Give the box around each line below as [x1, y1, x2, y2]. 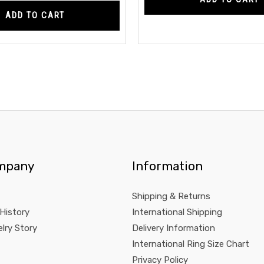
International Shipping [132, 207, 223, 217]
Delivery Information [132, 223, 216, 233]
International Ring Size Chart [132, 239, 250, 249]
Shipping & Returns [132, 191, 211, 202]
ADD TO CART [5, 10, 65, 21]
